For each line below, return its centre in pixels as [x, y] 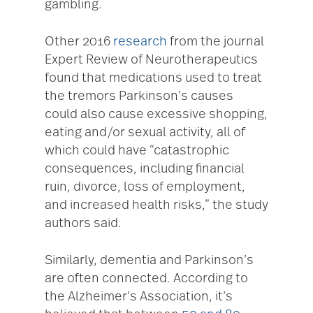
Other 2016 [79, 42]
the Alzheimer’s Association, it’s [139, 297]
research [140, 42]
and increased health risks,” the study [156, 206]
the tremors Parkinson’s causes [139, 97]
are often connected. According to [146, 279]
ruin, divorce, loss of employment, [145, 188]
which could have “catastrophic [137, 151]
